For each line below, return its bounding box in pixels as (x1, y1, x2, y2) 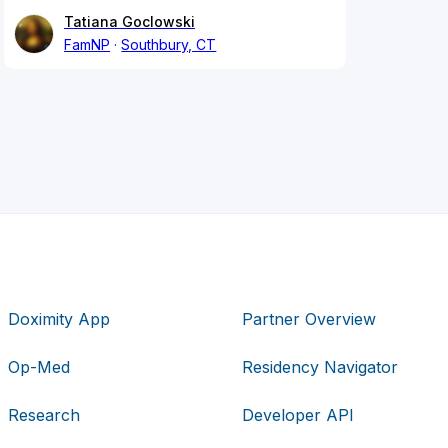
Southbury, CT (121, 36, 217, 54)
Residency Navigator (241, 356, 398, 377)
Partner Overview (241, 308, 376, 329)
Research (8, 404, 81, 425)
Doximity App (8, 308, 111, 329)
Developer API (241, 404, 354, 425)
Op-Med (8, 356, 71, 377)
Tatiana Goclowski (64, 13, 195, 31)
